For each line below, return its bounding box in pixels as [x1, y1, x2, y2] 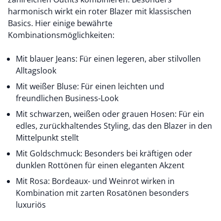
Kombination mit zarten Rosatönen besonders [16, 187, 189, 198]
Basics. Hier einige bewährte [8, 18, 112, 29]
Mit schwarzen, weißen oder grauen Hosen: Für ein [16, 109, 204, 119]
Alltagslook [16, 65, 56, 76]
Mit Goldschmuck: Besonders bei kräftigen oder [16, 148, 192, 159]
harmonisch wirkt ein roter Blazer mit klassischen [8, 6, 191, 17]
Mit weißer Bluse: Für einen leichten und [16, 81, 164, 92]
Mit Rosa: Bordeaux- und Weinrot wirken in [16, 176, 175, 186]
